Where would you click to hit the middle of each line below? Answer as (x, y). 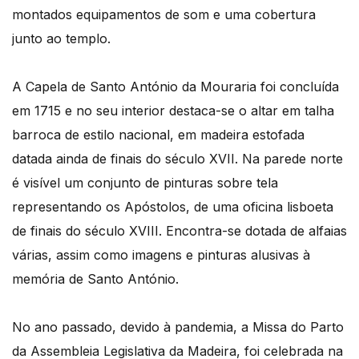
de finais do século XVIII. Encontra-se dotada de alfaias (179, 231)
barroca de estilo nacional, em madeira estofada (158, 135)
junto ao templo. (61, 39)
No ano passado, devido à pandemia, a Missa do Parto (178, 327)
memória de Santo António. (95, 279)
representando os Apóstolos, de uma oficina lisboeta (173, 207)
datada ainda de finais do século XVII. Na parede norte (177, 159)
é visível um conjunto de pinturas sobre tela (145, 183)
